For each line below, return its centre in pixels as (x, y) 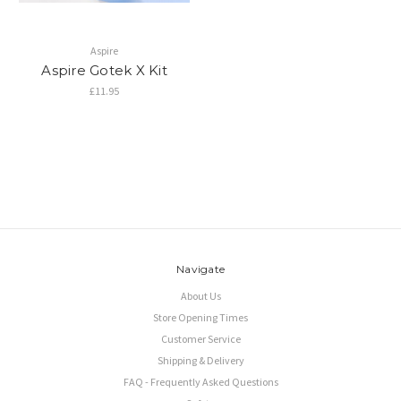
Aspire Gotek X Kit (104, 71)
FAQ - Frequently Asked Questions (200, 382)
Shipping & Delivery (200, 361)
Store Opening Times (200, 318)
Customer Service (200, 339)
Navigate (200, 269)
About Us (200, 296)
